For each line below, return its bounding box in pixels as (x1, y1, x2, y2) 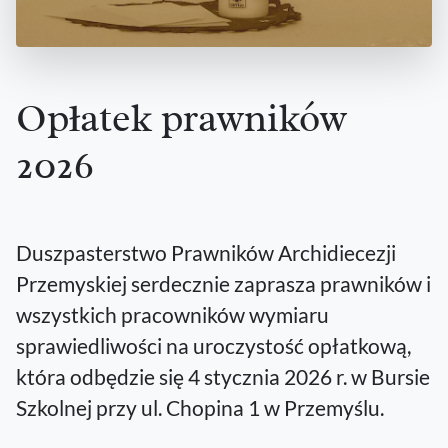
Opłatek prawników (16, 92, 347, 143)
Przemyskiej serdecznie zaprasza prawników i (16, 270, 431, 296)
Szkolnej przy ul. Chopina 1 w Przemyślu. (16, 394, 384, 420)
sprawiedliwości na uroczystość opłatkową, (16, 332, 411, 358)
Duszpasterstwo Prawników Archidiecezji (16, 239, 396, 265)
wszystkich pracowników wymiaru (16, 301, 329, 327)
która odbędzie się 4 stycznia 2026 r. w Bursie (16, 363, 430, 389)
